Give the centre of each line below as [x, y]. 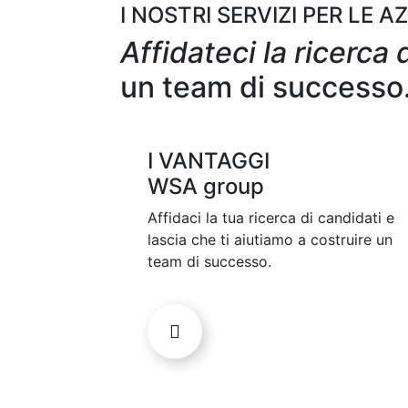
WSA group [206, 187]
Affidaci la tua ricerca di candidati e [271, 218]
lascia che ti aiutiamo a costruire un [270, 240]
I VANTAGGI [209, 161]
